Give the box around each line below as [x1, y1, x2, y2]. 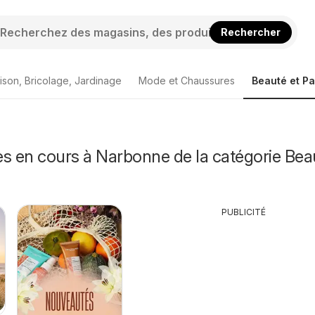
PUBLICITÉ [221, 207, 266, 217]
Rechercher [221, 25, 281, 38]
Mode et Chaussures [139, 75, 235, 86]
